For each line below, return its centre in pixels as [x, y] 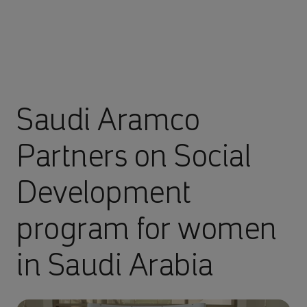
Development [104, 192]
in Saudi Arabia [115, 265]
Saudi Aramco [109, 119]
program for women [147, 228]
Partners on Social [134, 156]
